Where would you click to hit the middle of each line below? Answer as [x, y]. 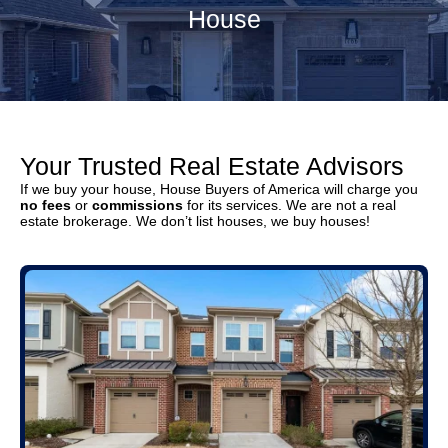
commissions [137, 204]
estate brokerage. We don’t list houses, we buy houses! [195, 220]
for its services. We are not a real [289, 204]
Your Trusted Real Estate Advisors [212, 165]
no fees [45, 204]
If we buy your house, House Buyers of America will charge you [219, 188]
